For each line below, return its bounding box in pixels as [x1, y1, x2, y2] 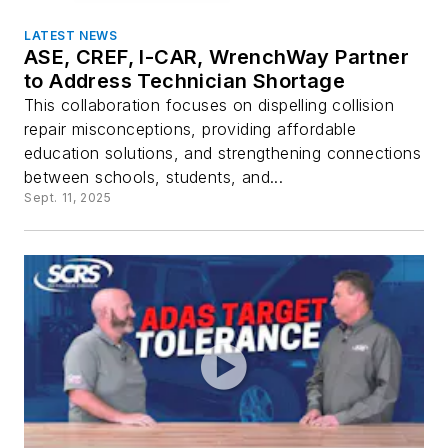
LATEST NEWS [24, 28, 118, 44]
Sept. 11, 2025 [24, 190, 112, 206]
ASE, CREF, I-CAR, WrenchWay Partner [24, 45, 409, 70]
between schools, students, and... [24, 167, 284, 188]
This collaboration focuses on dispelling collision [24, 95, 394, 116]
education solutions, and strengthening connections [24, 143, 421, 164]
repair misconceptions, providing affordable [24, 119, 357, 140]
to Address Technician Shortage [24, 69, 345, 94]
